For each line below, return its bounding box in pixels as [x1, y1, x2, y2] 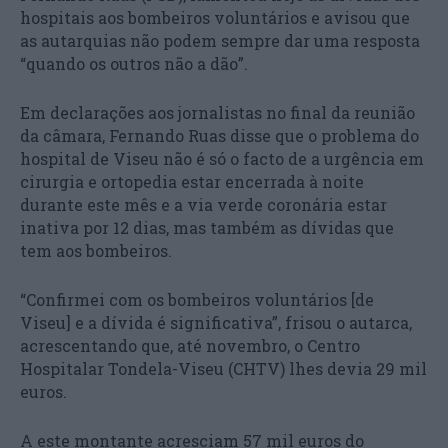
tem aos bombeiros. [20, 239, 172, 261]
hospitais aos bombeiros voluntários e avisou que [20, 6, 410, 28]
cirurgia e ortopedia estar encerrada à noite [20, 170, 364, 192]
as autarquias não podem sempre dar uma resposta [20, 29, 420, 51]
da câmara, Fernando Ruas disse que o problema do [20, 124, 419, 146]
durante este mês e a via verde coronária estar [20, 193, 387, 215]
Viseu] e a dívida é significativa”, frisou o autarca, [20, 311, 412, 333]
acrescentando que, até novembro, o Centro [20, 334, 360, 356]
